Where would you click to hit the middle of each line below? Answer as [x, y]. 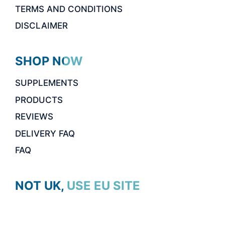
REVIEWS [34, 117]
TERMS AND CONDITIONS [69, 9]
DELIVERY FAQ [45, 133]
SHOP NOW [49, 61]
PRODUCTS [39, 100]
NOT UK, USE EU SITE [78, 186]
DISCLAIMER [41, 26]
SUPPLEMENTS [47, 83]
